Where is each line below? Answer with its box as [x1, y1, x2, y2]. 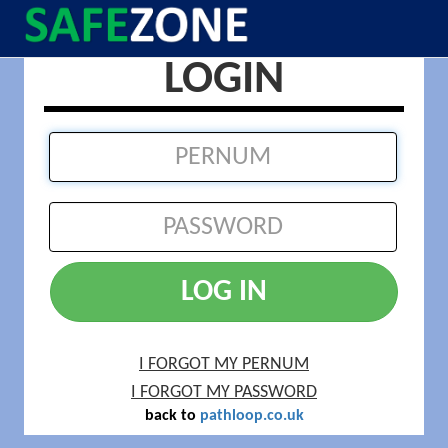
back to [144, 408, 200, 424]
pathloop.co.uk [199, 408, 304, 424]
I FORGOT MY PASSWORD [131, 383, 317, 402]
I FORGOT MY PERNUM [139, 355, 309, 374]
